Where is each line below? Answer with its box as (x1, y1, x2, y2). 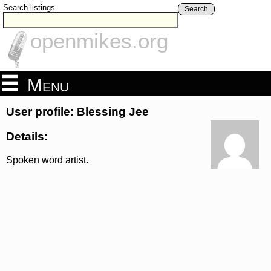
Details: (6, 129, 48, 143)
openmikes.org (30, 29, 168, 53)
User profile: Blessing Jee (6, 105, 149, 119)
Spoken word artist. (6, 154, 88, 165)
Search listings (3, 3, 55, 12)
